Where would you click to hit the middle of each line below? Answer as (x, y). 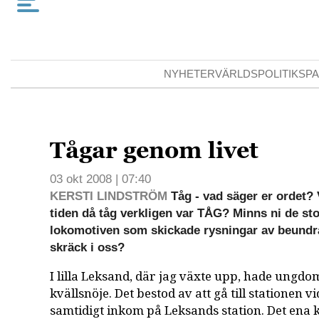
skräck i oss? (88, 247)
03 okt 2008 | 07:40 (101, 179)
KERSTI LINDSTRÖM (109, 196)
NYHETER (190, 73)
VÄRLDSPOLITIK (257, 73)
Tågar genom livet (155, 150)
